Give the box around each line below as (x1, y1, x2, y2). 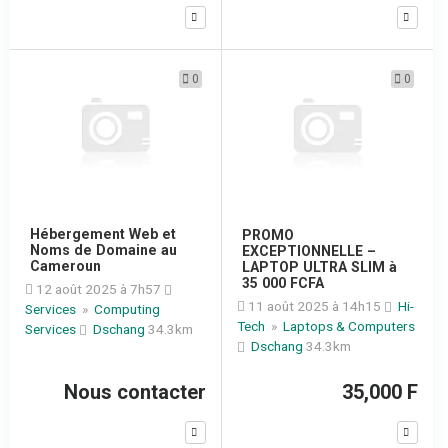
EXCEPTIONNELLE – (241, 242, 376, 259)
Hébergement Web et (30, 225, 176, 242)
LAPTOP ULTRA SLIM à (241, 258, 397, 275)
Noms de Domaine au (30, 241, 177, 258)
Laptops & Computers (282, 317, 415, 334)
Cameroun (30, 257, 101, 274)
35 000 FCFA (241, 274, 324, 291)
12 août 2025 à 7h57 (33, 280, 164, 297)
